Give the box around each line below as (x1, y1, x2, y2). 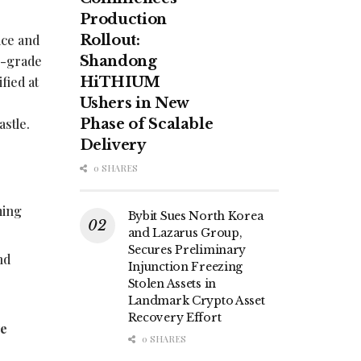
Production (79, 10, 167, 29)
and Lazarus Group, (127, 226, 243, 241)
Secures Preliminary (127, 243, 247, 258)
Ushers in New (79, 94, 189, 113)
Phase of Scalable (79, 115, 214, 134)
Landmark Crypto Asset (127, 293, 265, 309)
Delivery (79, 136, 146, 155)
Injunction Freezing (127, 259, 243, 275)
